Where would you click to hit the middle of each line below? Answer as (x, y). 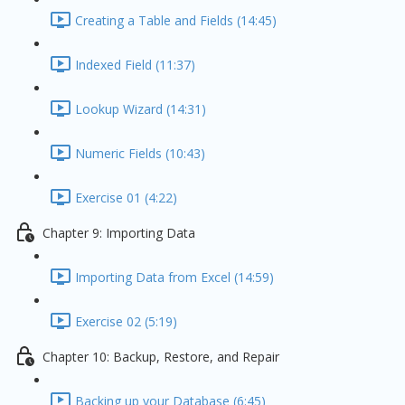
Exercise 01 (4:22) (126, 198)
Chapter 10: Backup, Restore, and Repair (161, 357)
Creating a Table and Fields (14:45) (176, 21)
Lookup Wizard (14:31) (141, 109)
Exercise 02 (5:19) (126, 322)
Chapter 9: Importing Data (119, 233)
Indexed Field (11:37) (135, 65)
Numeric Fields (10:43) (140, 154)
